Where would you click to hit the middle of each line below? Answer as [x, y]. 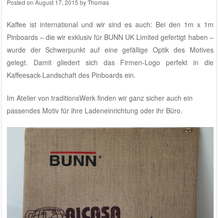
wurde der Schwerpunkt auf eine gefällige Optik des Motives [110, 49]
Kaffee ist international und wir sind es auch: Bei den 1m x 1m [110, 24]
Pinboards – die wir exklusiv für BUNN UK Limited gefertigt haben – [110, 37]
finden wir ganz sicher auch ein [144, 98]
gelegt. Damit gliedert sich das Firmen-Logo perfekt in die [110, 62]
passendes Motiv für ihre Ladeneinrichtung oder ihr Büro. [94, 110]
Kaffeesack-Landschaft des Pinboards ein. [71, 75]
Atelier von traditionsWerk [56, 98]
